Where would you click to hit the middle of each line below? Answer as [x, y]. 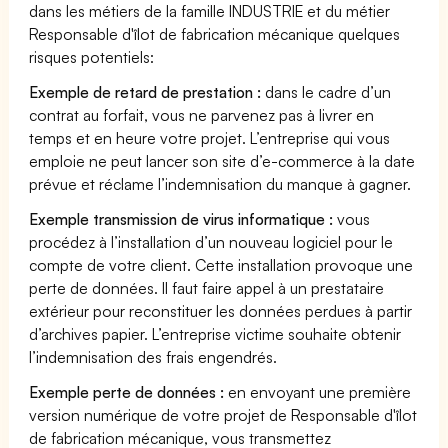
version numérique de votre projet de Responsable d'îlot [223, 414]
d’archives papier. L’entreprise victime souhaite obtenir [215, 333]
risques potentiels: [92, 56]
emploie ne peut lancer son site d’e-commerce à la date [222, 160]
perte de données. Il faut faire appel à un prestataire [207, 287]
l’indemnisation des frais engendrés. [153, 356]
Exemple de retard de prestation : [145, 91]
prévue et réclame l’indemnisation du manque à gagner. [220, 183]
